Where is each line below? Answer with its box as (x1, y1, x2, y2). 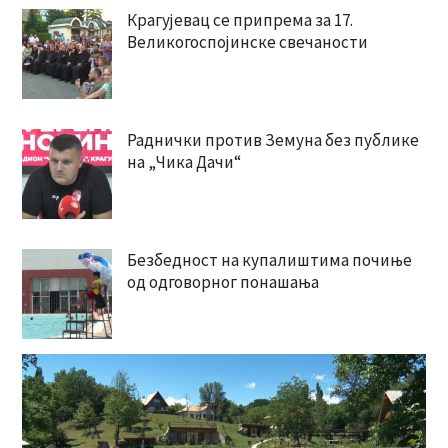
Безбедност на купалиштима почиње (126, 249, 412, 272)
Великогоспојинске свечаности (126, 31, 368, 54)
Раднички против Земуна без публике (126, 129, 419, 152)
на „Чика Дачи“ (126, 151, 241, 174)
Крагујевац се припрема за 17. (126, 9, 353, 32)
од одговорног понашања (126, 271, 319, 294)
